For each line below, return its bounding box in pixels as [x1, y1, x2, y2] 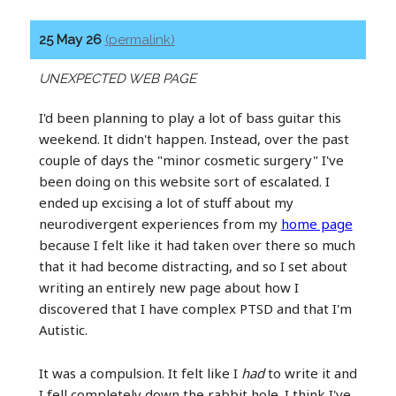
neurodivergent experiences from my [38, 214, 281, 232]
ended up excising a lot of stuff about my [38, 193, 293, 211]
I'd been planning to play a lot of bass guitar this [38, 108, 341, 126]
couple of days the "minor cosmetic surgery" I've [38, 150, 344, 169]
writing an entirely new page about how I [38, 278, 299, 296]
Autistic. [38, 320, 88, 339]
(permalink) [104, 31, 175, 48]
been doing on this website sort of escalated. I [38, 171, 330, 190]
